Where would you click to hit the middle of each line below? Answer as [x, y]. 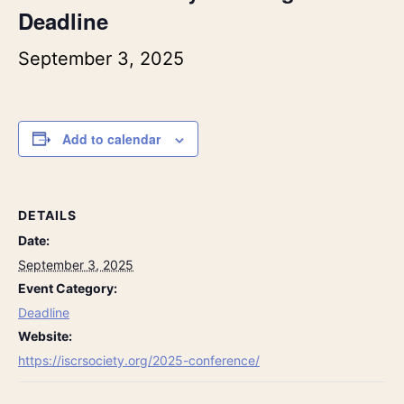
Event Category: [68, 288]
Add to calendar [111, 138]
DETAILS [47, 215]
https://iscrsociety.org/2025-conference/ [139, 360]
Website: [45, 335]
